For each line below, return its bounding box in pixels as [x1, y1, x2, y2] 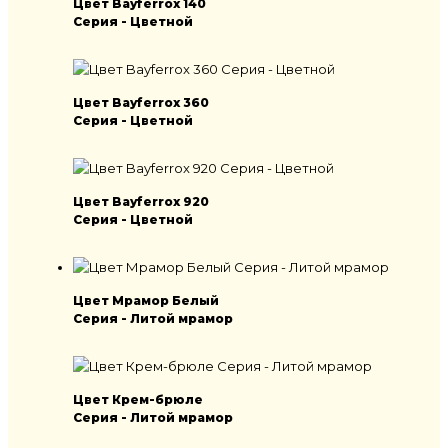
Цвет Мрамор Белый [73, 293, 219, 309]
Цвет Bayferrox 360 [73, 95, 209, 111]
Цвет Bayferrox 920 [73, 194, 209, 210]
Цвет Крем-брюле [73, 392, 203, 408]
